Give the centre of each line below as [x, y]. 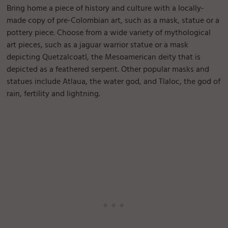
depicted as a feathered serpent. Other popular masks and [108, 70]
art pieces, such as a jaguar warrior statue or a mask [98, 46]
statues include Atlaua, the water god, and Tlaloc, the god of [114, 82]
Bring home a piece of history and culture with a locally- [106, 9]
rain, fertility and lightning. [54, 94]
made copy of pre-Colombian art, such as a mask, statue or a [113, 21]
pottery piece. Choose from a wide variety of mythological [109, 33]
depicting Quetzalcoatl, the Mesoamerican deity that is [104, 58]
